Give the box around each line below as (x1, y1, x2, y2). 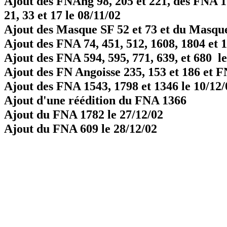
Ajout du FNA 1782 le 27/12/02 (4, 107, 163, 121)
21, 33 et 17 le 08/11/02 (4, 8, 121, 22)
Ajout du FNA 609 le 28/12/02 (4, 122, 157, 135)
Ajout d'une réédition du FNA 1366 (4, 93, 186, 107)
